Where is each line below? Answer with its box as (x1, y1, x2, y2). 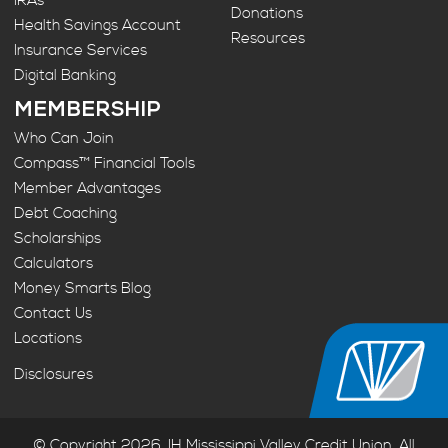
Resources (231, 29, 306, 49)
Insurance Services (14, 40, 148, 60)
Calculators (14, 254, 94, 274)
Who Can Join (14, 129, 115, 149)
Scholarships (14, 229, 102, 249)
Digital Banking (14, 65, 117, 85)
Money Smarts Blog (14, 279, 152, 299)
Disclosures (14, 365, 94, 385)
